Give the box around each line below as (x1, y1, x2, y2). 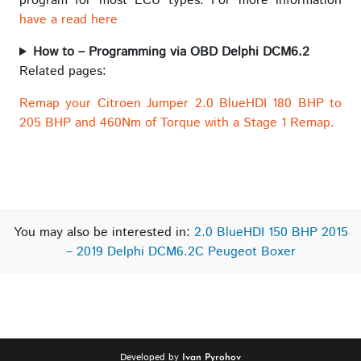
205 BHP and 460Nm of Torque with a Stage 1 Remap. (19, 114, 334, 133)
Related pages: (19, 62, 106, 81)
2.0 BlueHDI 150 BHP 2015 (193, 223, 348, 243)
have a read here (19, 10, 118, 30)
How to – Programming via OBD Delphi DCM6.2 (32, 43, 309, 62)
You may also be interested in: (13, 223, 194, 243)
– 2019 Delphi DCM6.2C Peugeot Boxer (65, 243, 296, 262)
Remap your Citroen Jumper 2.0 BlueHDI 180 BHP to (19, 94, 342, 114)
